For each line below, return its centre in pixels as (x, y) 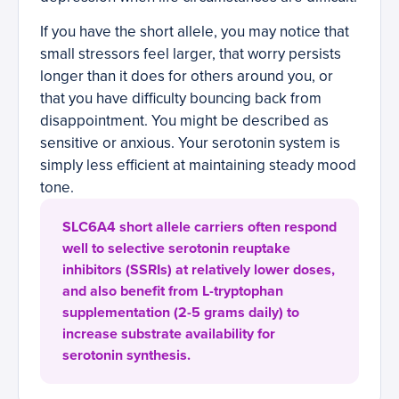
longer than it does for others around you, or (187, 77)
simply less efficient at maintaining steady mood (198, 166)
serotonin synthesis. (126, 356)
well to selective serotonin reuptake (176, 249)
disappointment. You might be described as (184, 121)
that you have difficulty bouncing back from (181, 99)
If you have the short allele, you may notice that (195, 32)
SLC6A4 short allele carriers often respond (199, 228)
